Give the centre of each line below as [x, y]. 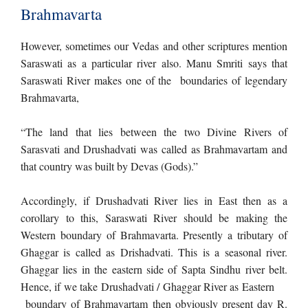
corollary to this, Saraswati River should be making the [154, 218]
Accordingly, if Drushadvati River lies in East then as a [154, 200]
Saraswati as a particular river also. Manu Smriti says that [154, 63]
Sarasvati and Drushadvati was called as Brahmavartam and [154, 149]
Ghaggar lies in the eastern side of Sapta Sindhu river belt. [154, 269]
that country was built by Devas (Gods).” [109, 166]
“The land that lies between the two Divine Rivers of [154, 132]
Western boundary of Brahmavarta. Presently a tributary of [154, 235]
